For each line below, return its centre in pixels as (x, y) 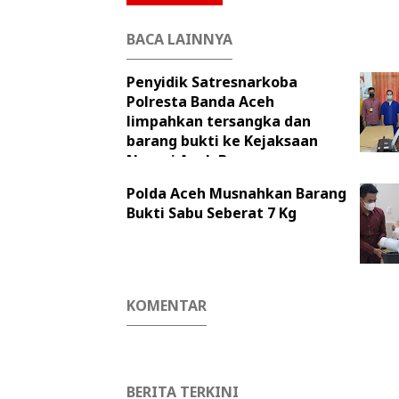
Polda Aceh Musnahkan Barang (236, 194)
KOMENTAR (167, 306)
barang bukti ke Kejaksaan (222, 141)
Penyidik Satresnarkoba (212, 82)
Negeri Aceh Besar (192, 161)
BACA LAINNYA (179, 40)
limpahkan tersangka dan (219, 122)
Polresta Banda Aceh (200, 102)
